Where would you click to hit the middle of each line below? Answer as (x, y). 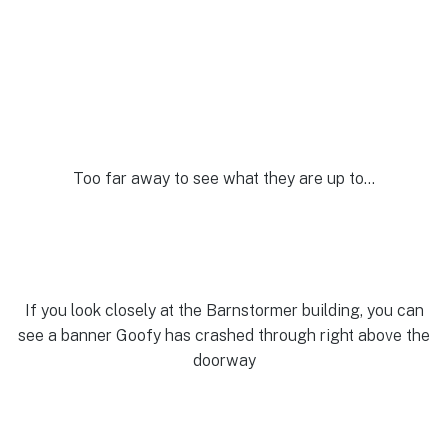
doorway (224, 361)
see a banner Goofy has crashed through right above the (224, 336)
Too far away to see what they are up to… (224, 178)
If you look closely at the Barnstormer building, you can (224, 311)
